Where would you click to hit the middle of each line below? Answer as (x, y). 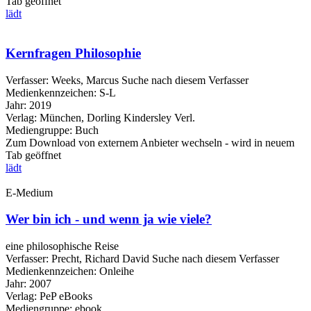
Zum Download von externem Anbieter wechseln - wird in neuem (150, 142)
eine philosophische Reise (62, 246)
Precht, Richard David (100, 259)
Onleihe (117, 271)
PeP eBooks (66, 296)
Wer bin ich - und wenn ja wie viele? (109, 219)
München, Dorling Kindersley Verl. (117, 117)
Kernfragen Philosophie (73, 53)
